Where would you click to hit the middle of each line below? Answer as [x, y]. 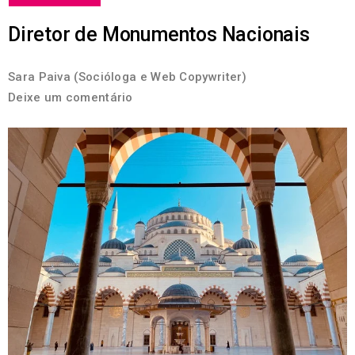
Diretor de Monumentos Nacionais [159, 34]
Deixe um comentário [71, 97]
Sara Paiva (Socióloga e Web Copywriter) [128, 77]
